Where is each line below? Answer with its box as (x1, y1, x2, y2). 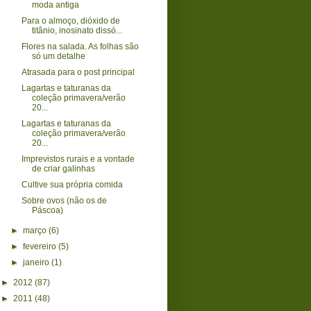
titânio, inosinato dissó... (31, 25, 122, 35)
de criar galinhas (31, 163, 95, 174)
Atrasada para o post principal (21, 67, 135, 77)
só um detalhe (31, 51, 85, 61)
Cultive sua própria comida (21, 179, 123, 190)
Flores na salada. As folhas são (21, 41, 139, 51)
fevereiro (23, 241, 59, 251)
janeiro (23, 257, 52, 267)
